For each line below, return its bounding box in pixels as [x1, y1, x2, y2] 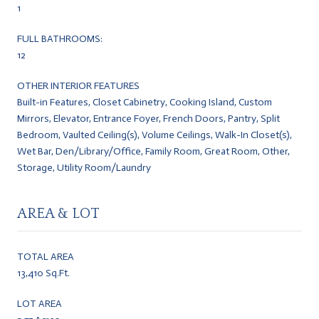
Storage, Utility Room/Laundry [17, 161, 151, 174]
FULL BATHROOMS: [17, 32, 103, 45]
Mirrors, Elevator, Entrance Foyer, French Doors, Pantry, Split [17, 112, 280, 125]
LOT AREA [17, 297, 62, 310]
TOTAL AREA [17, 250, 74, 263]
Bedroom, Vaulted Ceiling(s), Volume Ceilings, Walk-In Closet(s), [17, 128, 292, 141]
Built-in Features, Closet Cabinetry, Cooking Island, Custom [17, 95, 272, 108]
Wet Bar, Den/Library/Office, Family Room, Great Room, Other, [17, 145, 290, 157]
